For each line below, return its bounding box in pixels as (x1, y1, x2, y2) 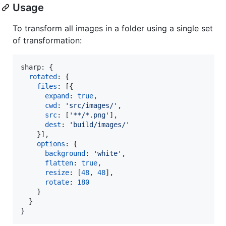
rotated (29, 72, 57, 81)
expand (45, 91, 69, 100)
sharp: (21, 63, 49, 71)
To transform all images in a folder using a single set (13, 23, 213, 33)
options (37, 139, 65, 148)
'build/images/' (69, 120, 130, 129)
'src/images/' (65, 101, 118, 109)
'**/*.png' (69, 110, 109, 119)
